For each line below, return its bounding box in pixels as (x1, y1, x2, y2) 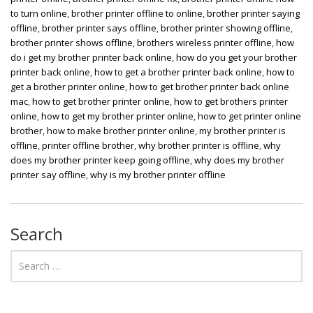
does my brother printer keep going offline (10, 153, 190, 166)
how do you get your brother (176, 50, 297, 64)
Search (10, 221, 63, 245)
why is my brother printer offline (90, 168, 226, 181)
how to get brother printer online (32, 94, 170, 108)
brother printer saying (207, 6, 300, 20)
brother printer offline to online (71, 6, 203, 20)
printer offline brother (42, 138, 134, 152)
